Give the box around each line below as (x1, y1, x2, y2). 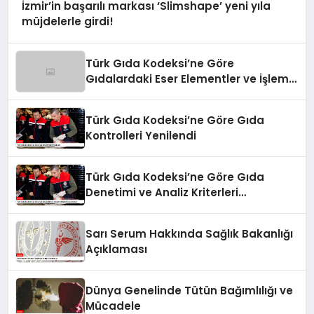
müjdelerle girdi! (21, 14, 114, 29)
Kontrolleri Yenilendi (86, 128, 197, 144)
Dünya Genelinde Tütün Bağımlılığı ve (86, 283, 294, 299)
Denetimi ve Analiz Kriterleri (86, 185, 239, 200)
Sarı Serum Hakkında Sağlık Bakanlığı (86, 226, 294, 242)
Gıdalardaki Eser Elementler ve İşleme (86, 71, 296, 87)
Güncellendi (86, 200, 153, 216)
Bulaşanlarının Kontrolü (86, 87, 215, 102)
